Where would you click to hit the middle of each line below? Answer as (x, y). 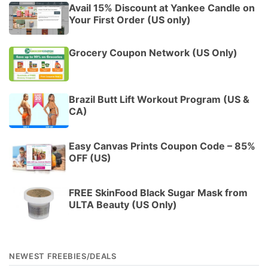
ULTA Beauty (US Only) (123, 205)
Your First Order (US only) (130, 19)
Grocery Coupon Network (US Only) (153, 53)
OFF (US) (90, 158)
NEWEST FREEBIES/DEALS (63, 256)
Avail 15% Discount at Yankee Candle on (162, 7)
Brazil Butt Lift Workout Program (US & (159, 100)
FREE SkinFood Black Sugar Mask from (158, 193)
